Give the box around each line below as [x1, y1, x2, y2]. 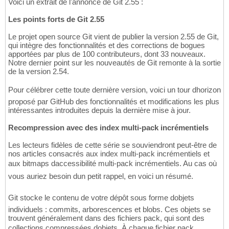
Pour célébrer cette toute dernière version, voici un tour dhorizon [8, 85, 221, 95]
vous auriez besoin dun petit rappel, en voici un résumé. [8, 172, 193, 181]
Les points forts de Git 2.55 [8, 15, 104, 24]
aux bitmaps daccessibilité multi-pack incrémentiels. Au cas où [8, 159, 217, 168]
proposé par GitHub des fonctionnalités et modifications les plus [8, 97, 219, 106]
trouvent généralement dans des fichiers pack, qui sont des [8, 214, 204, 223]
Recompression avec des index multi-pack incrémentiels [8, 123, 209, 132]
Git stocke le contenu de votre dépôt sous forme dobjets [8, 193, 194, 202]
